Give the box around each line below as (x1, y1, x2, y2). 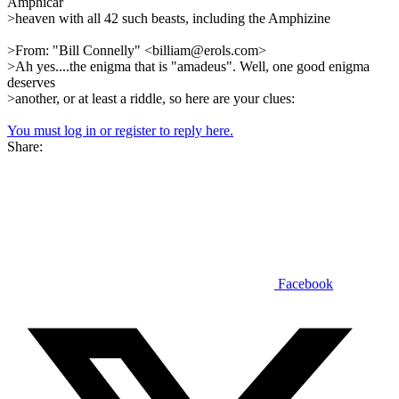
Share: (7, 138, 43, 154)
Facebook (278, 275, 333, 291)
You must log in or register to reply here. (7, 122, 233, 138)
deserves (7, 74, 55, 90)
